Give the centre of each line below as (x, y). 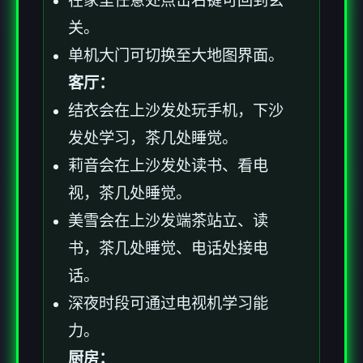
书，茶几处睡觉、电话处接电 (168, 249)
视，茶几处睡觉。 (130, 194)
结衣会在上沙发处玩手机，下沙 (176, 111)
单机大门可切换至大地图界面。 (176, 56)
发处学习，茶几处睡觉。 (153, 139)
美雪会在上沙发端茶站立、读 (168, 221)
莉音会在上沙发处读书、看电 (168, 166)
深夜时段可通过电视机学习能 (168, 304)
